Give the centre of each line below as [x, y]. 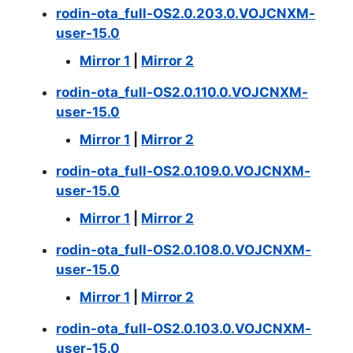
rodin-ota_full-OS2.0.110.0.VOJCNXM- [182, 92]
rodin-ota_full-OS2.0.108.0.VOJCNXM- [184, 249]
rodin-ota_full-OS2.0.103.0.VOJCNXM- [184, 328]
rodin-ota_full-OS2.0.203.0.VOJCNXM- [186, 13]
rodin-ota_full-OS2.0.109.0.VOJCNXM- [184, 171]
